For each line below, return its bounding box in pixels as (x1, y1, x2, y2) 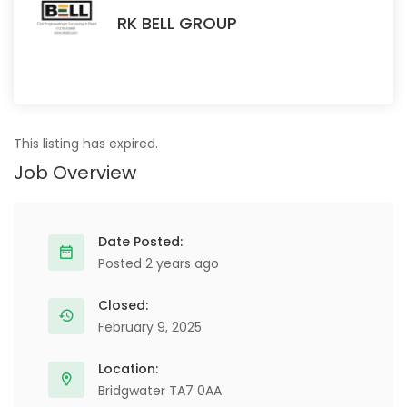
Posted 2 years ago (98, 254, 219, 273)
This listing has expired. (14, 134, 158, 153)
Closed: (98, 296, 148, 314)
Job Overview (14, 160, 136, 185)
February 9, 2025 (98, 318, 202, 336)
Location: (98, 360, 158, 378)
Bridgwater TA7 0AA (98, 382, 222, 400)
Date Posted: (98, 233, 183, 251)
